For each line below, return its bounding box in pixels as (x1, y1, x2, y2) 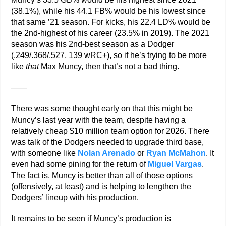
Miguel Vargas (148, 160, 202, 168)
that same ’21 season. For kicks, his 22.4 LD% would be (11, 18, 211, 26)
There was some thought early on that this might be (11, 104, 193, 113)
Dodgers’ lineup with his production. (11, 193, 139, 202)
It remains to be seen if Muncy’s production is (11, 214, 172, 223)
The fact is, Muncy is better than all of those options (11, 171, 193, 180)
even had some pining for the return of (11, 160, 148, 168)
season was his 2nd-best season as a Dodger (11, 40, 175, 48)
